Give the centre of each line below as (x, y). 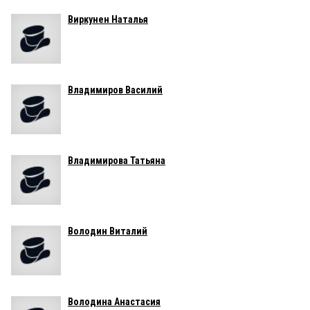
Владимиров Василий (115, 90)
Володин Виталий (108, 231)
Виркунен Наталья (108, 19)
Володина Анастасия (114, 301)
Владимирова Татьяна (117, 160)
